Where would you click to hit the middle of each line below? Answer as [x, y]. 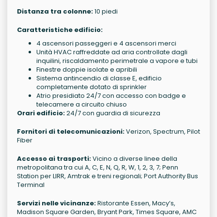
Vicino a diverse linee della [134, 159]
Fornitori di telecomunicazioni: [71, 132]
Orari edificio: [41, 113]
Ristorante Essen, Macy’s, [136, 203]
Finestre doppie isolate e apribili [87, 70]
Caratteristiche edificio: [60, 30]
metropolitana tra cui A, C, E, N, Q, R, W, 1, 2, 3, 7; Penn [98, 167]
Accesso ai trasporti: [54, 159]
